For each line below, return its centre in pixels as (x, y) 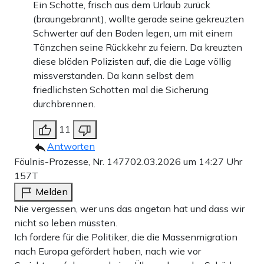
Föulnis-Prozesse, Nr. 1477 (72, 161)
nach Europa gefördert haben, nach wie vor (108, 251)
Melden (52, 191)
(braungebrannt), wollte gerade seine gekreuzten (138, 19)
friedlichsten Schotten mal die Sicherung (121, 89)
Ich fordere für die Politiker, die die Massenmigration (126, 237)
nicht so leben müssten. (66, 222)
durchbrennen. (64, 103)
